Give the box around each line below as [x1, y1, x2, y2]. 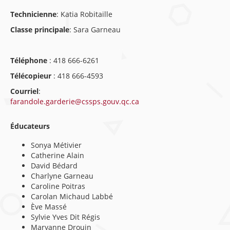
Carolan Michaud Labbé [31, 191, 113, 201]
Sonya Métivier [31, 140, 82, 150]
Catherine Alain [31, 150, 84, 160]
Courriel [10, 86, 39, 96]
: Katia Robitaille [56, 9, 112, 19]
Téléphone [10, 55, 49, 65]
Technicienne [10, 9, 56, 19]
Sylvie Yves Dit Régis [31, 212, 100, 222]
